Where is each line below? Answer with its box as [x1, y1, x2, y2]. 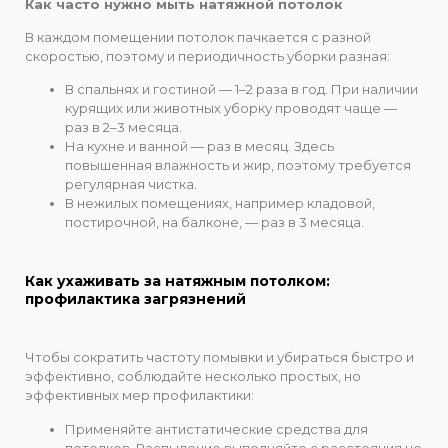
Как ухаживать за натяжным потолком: [25, 272, 330, 291]
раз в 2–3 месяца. [65, 119, 182, 136]
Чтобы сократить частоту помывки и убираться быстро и [25, 349, 414, 366]
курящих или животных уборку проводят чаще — [65, 100, 397, 117]
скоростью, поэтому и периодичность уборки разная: [25, 48, 390, 65]
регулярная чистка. [65, 176, 197, 193]
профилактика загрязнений [25, 290, 246, 309]
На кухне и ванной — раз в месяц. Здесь [65, 138, 334, 155]
